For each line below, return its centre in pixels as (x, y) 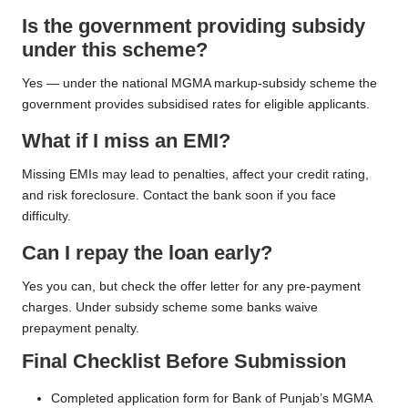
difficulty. (46, 217)
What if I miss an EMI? (126, 141)
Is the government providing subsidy (194, 26)
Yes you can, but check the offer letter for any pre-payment (191, 287)
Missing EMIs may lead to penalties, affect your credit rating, (195, 175)
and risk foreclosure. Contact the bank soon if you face (179, 196)
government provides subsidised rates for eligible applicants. (196, 105)
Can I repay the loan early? (147, 253)
